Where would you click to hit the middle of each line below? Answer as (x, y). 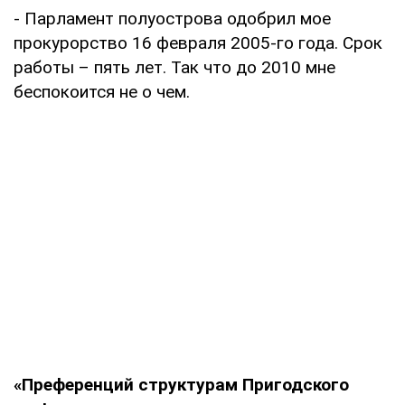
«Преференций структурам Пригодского (181, 384)
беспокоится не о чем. (102, 91)
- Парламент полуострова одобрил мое (172, 18)
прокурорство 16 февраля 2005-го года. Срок (198, 42)
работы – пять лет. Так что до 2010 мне (174, 67)
